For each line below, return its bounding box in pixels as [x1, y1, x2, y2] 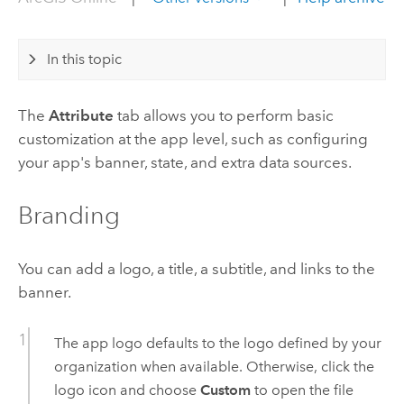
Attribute [48, 106, 114, 124]
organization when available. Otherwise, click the [53, 357, 374, 375]
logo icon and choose [53, 381, 200, 399]
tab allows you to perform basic [113, 106, 334, 124]
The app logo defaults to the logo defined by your [53, 334, 381, 352]
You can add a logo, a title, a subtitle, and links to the [17, 259, 375, 278]
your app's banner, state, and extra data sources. [17, 153, 352, 171]
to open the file [250, 381, 353, 399]
